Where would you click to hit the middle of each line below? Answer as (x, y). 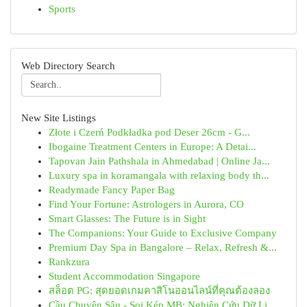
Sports (62, 9)
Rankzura (69, 262)
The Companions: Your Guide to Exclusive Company (163, 233)
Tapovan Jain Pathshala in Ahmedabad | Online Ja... (159, 161)
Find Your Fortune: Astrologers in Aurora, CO (146, 204)
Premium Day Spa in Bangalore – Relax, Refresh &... (163, 247)
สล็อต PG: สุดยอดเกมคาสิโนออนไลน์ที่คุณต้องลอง (159, 291)
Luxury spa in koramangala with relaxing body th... (159, 175)
